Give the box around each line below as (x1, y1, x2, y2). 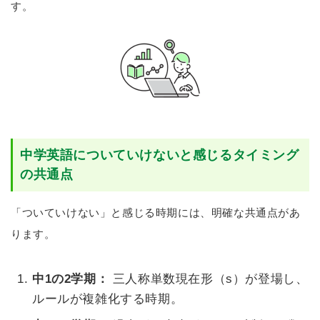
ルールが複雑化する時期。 (32, 292, 184, 306)
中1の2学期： (32, 272, 109, 286)
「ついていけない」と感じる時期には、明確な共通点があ (11, 206, 301, 219)
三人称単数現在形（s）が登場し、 (109, 272, 309, 286)
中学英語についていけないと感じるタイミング (20, 148, 299, 162)
